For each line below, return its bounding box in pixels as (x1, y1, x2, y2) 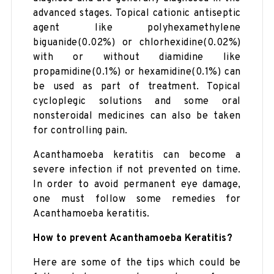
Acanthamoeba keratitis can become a (33, 149, 241, 161)
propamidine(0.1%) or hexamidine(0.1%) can (33, 65, 241, 78)
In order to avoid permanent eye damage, (33, 178, 241, 191)
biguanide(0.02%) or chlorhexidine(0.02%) (33, 36, 241, 49)
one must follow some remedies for (33, 193, 241, 206)
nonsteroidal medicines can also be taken (33, 109, 241, 122)
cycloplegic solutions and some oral (33, 95, 241, 108)
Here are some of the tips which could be (33, 256, 241, 269)
